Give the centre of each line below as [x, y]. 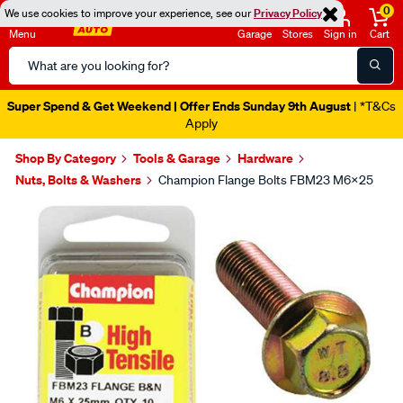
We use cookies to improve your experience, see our [129, 13]
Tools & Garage [177, 158]
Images [55, 215]
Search [30, 57]
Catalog [32, 78]
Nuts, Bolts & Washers [78, 179]
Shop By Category [66, 158]
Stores [298, 34]
